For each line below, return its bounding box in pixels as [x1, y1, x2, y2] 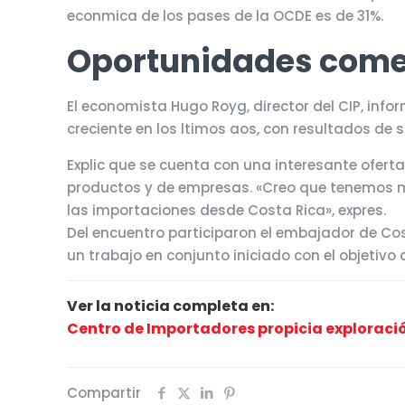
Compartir [67, 383, 141, 402]
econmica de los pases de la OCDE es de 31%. [67, 6, 384, 25]
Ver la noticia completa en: [67, 296, 275, 316]
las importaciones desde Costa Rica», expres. [67, 201, 387, 220]
